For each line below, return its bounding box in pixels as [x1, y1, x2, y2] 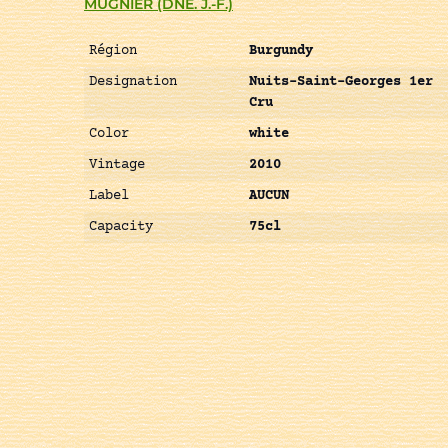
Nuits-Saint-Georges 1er [249, 74, 433, 91]
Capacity [89, 219, 153, 236]
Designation [89, 74, 177, 91]
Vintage [89, 157, 145, 174]
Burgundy [249, 43, 313, 60]
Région [89, 43, 137, 60]
